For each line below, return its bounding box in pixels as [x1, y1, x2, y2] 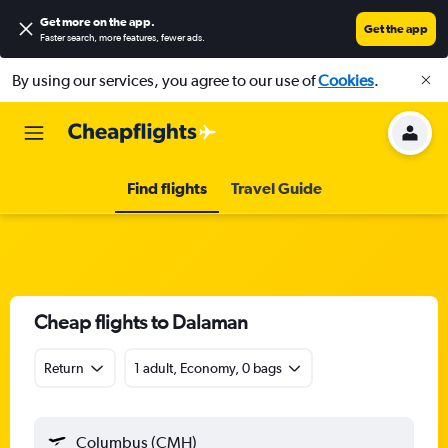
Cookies [318, 70, 374, 90]
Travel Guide [230, 179, 322, 197]
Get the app [364, 22, 428, 36]
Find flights [126, 179, 207, 197]
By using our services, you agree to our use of [12, 70, 318, 90]
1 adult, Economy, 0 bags [133, 360, 282, 376]
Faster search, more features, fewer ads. [40, 32, 205, 44]
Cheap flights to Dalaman [34, 310, 248, 333]
